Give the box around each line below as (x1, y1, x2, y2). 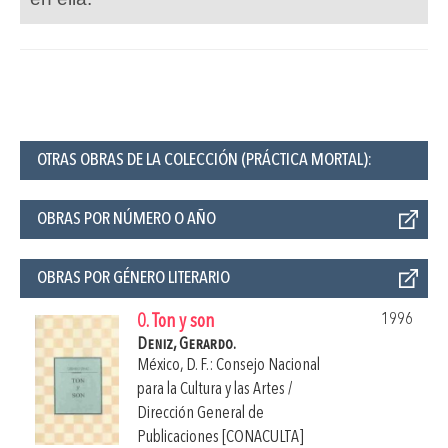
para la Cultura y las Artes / (137, 380, 292, 398)
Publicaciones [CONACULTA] (137, 428, 304, 446)
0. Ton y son (137, 312, 214, 332)
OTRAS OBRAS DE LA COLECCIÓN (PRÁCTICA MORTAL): (37, 150, 372, 169)
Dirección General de (137, 404, 264, 422)
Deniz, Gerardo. (137, 335, 236, 353)
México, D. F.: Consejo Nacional (137, 356, 320, 374)
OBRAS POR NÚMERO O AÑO (37, 209, 216, 228)
